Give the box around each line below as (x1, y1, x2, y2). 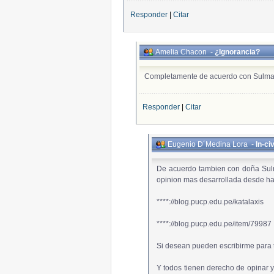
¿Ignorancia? (215, 48, 260, 56)
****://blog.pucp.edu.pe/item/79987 (157, 220, 272, 228)
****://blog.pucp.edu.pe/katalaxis (157, 198, 264, 206)
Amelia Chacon (155, 48, 207, 56)
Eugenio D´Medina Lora (168, 140, 248, 149)
